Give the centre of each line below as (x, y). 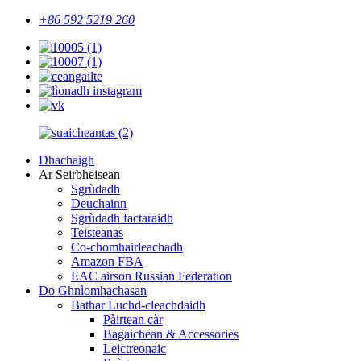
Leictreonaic (135, 349)
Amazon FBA (107, 261)
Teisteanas (97, 232)
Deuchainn (99, 203)
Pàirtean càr (133, 320)
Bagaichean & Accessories (171, 334)
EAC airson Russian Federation (151, 276)
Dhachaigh (66, 160)
